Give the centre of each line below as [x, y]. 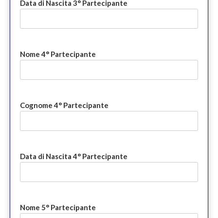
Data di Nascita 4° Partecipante [74, 156]
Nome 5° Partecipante [58, 208]
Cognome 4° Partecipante [64, 105]
